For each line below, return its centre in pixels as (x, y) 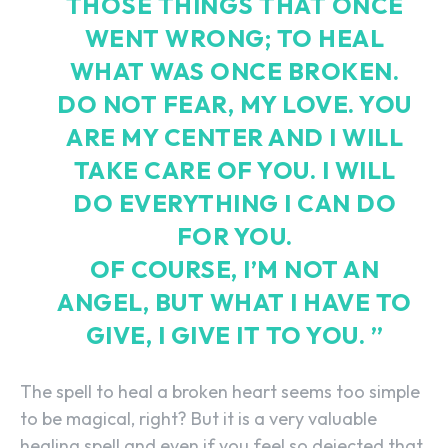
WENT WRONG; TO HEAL (234, 37)
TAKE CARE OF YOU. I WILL (234, 169)
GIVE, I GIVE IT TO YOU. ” (234, 334)
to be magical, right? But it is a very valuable (198, 418)
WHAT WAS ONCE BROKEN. (234, 70)
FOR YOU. (234, 235)
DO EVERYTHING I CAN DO (234, 202)
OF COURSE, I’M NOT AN (234, 268)
